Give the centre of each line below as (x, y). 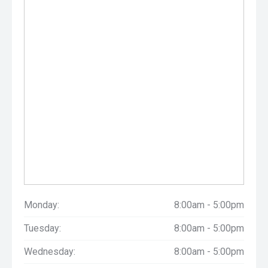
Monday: (42, 205)
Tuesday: (42, 228)
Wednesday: (50, 252)
